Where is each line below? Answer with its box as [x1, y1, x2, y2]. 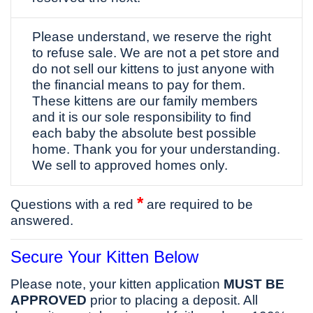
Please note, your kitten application [10, 277, 224, 292]
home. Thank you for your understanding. [32, 142, 280, 157]
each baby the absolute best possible [32, 126, 256, 141]
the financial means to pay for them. [32, 78, 245, 93]
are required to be [143, 197, 253, 212]
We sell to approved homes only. [32, 158, 228, 173]
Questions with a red [10, 197, 137, 212]
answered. [10, 213, 73, 228]
